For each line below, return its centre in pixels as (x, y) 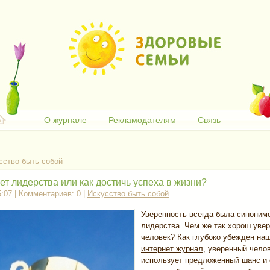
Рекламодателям (142, 120)
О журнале (65, 120)
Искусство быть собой (128, 194)
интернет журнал (172, 249)
